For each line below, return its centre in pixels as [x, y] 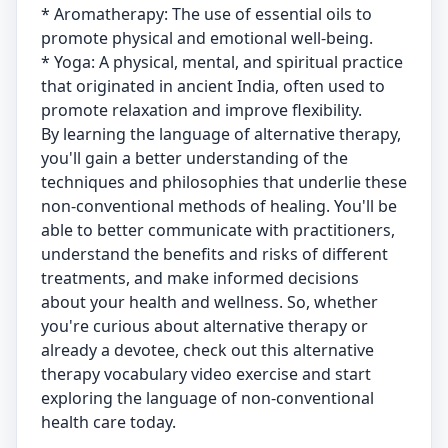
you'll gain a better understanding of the [194, 158]
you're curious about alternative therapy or [204, 326]
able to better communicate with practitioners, [218, 230]
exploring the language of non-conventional [207, 398]
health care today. [108, 422]
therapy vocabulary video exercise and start [206, 374]
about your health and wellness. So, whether [209, 302]
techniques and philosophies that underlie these [224, 182]
